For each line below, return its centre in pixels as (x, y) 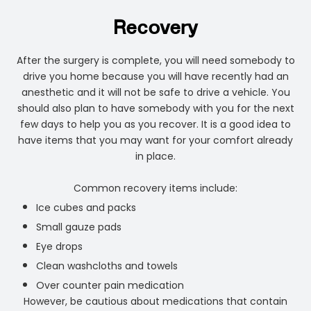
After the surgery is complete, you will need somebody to (155, 61)
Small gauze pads (79, 227)
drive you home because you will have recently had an (155, 77)
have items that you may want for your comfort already (155, 141)
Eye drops (60, 247)
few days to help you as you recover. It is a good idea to (155, 125)
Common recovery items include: (155, 188)
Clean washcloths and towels (107, 266)
